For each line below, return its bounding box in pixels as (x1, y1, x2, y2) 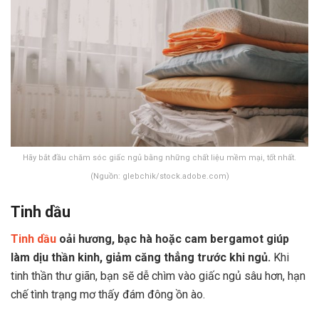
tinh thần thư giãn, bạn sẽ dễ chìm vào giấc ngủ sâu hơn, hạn (11, 269, 305, 283)
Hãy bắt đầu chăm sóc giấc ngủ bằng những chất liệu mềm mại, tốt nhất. (23, 153, 296, 162)
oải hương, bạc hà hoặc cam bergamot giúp (56, 232, 289, 246)
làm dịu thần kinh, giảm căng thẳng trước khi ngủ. (11, 251, 273, 265)
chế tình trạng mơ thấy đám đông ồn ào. (11, 288, 205, 302)
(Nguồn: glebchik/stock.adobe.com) (90, 172, 229, 181)
